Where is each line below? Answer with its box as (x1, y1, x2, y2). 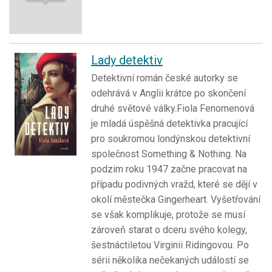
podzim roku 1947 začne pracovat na (91, 163, 247, 175)
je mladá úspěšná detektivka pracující (91, 118, 248, 130)
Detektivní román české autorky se (91, 72, 238, 84)
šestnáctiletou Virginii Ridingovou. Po (91, 239, 249, 251)
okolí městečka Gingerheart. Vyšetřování (91, 194, 260, 206)
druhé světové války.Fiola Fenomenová (91, 103, 254, 115)
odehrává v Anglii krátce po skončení (91, 87, 246, 100)
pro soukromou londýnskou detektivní (91, 133, 250, 145)
